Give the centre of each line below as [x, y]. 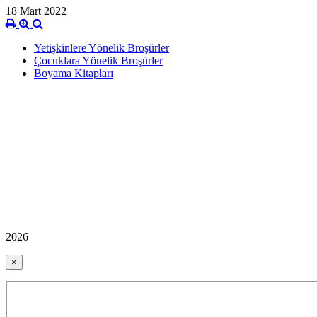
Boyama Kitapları [74, 74]
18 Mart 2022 [36, 11]
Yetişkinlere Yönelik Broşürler [102, 48]
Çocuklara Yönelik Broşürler [98, 61]
